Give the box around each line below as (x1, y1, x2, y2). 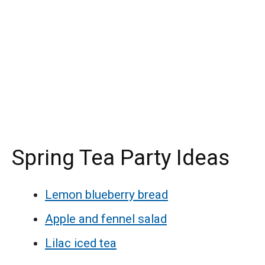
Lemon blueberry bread (45, 188, 168, 202)
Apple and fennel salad (45, 212, 167, 227)
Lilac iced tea (45, 236, 117, 251)
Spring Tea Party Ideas (12, 144, 230, 170)
